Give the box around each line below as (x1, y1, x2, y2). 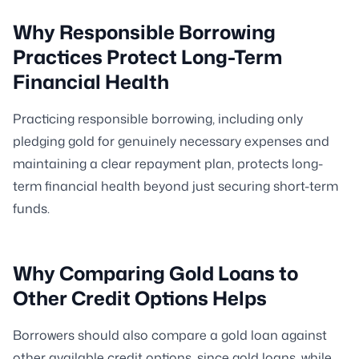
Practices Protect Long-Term (13, 43, 282, 71)
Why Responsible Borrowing (13, 18, 276, 46)
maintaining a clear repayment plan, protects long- (13, 155, 323, 172)
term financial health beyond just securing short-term (13, 177, 338, 195)
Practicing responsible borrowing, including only (13, 110, 303, 127)
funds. (13, 200, 50, 217)
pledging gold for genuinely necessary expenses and (13, 132, 329, 150)
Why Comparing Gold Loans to (13, 260, 298, 287)
